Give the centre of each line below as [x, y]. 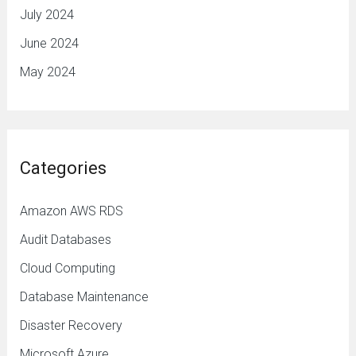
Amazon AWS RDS [71, 211]
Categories [63, 168]
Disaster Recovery [71, 325]
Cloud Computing [67, 268]
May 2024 [47, 72]
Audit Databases [65, 239]
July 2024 [46, 14]
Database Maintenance [84, 296]
